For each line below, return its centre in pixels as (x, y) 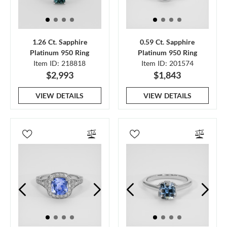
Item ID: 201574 (167, 63)
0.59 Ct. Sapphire (167, 42)
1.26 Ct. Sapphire (60, 42)
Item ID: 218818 (60, 63)
